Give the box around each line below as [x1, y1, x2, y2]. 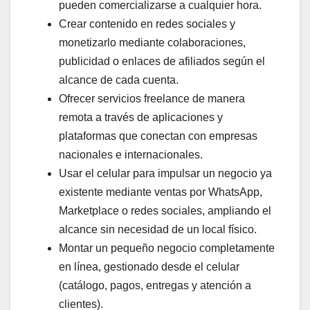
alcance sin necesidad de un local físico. [59, 224, 257, 236]
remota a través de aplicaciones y [59, 111, 223, 124]
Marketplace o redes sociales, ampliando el [59, 205, 271, 217]
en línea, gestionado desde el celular [59, 261, 239, 273]
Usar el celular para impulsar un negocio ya [59, 167, 272, 180]
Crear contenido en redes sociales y [59, 18, 235, 30]
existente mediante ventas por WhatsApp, [59, 186, 262, 199]
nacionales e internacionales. [59, 149, 203, 161]
